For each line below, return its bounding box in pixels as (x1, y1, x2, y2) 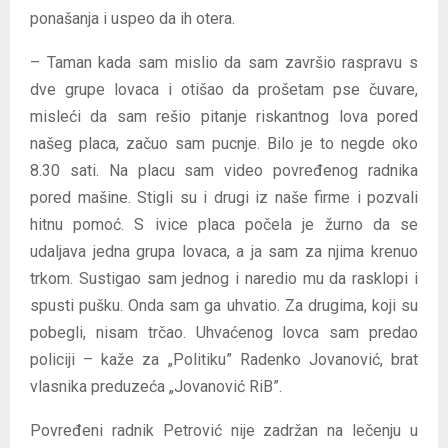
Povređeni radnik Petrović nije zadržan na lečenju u (30, 421, 418, 440)
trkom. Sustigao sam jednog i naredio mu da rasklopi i (30, 269, 418, 288)
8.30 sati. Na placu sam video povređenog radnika (30, 161, 418, 180)
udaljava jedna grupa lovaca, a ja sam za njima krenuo (30, 242, 418, 261)
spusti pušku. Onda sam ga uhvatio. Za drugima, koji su (30, 296, 418, 315)
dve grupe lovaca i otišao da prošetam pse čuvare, (30, 80, 418, 99)
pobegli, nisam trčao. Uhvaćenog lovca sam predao (30, 323, 418, 342)
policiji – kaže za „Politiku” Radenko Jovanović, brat (30, 350, 418, 369)
